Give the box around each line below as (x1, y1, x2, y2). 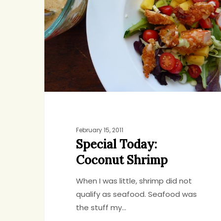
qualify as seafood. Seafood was (75, 189, 197, 200)
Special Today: (75, 137, 157, 152)
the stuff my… (75, 202, 126, 213)
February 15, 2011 (75, 126, 123, 135)
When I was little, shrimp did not (75, 176, 192, 186)
